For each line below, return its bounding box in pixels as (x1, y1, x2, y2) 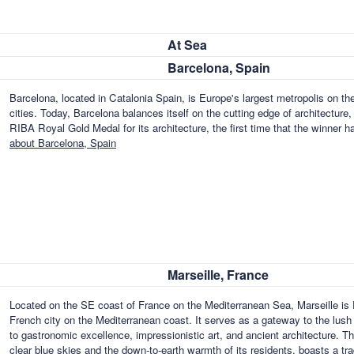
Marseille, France (168, 265, 269, 284)
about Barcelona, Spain (9, 135, 116, 151)
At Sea (168, 36, 207, 54)
